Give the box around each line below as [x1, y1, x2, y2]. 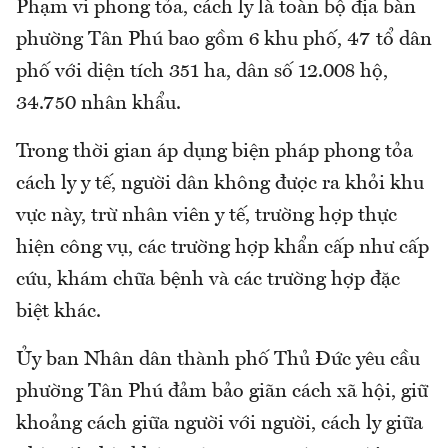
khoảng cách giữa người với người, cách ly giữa [16, 414, 423, 435]
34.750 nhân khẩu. [16, 94, 181, 115]
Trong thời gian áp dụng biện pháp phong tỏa [16, 142, 413, 163]
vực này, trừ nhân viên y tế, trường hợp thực [16, 206, 397, 227]
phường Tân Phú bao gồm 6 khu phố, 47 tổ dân [16, 30, 432, 51]
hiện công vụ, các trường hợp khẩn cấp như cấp [16, 238, 429, 259]
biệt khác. [16, 302, 101, 323]
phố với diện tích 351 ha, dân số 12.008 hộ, [16, 62, 388, 83]
